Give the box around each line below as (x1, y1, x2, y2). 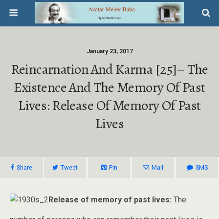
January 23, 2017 (86, 48, 133, 55)
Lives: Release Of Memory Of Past (18, 96, 201, 115)
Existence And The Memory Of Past (14, 78, 205, 97)
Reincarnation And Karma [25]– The (11, 60, 208, 79)
